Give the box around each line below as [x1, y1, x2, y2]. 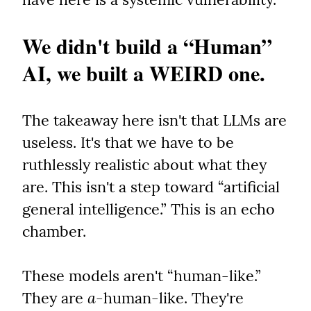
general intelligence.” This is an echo [22, 199, 275, 219]
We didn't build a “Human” [22, 31, 272, 62]
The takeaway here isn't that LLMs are [22, 110, 287, 131]
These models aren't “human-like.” [22, 266, 261, 286]
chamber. [22, 221, 86, 242]
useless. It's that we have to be [22, 133, 234, 153]
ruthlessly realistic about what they [22, 155, 267, 175]
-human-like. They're [96, 288, 244, 308]
